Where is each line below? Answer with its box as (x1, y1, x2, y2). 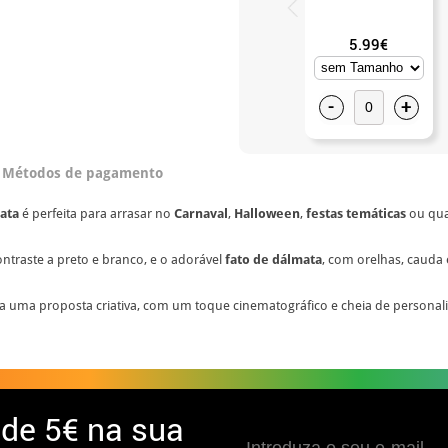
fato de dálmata (225, 251, 322, 267)
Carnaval (171, 205, 228, 221)
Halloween (234, 205, 300, 221)
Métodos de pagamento (2, 164, 163, 181)
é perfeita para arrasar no (19, 205, 171, 221)
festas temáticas (306, 205, 406, 221)
